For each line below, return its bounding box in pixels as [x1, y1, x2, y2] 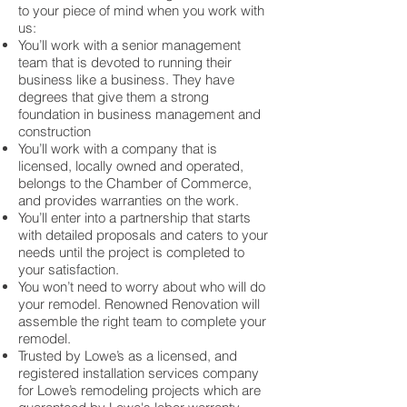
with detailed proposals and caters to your [18, 226, 268, 243]
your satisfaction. [18, 261, 119, 278]
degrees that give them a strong [18, 88, 209, 105]
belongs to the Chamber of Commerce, [18, 174, 252, 192]
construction [18, 123, 91, 140]
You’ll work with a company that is [18, 140, 217, 157]
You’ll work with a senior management [18, 36, 241, 54]
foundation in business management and [18, 105, 261, 123]
